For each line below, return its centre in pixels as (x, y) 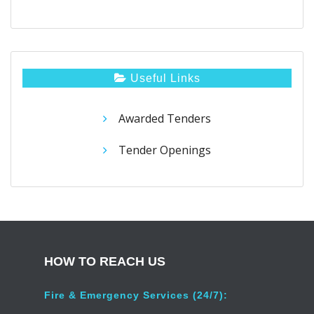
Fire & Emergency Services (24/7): (136, 295)
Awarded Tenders (165, 118)
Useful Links (163, 78)
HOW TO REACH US (105, 262)
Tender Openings (165, 150)
